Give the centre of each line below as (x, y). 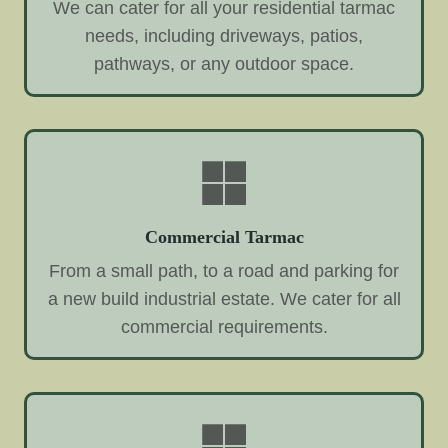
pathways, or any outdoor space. (224, 63)
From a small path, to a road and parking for (224, 270)
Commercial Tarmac (224, 236)
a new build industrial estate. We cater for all (224, 298)
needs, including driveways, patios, (224, 35)
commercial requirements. (224, 326)
